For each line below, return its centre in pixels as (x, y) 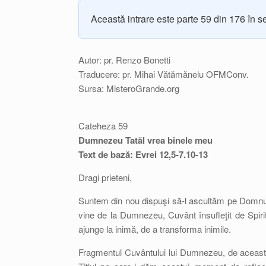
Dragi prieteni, (105, 177)
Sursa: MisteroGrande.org (129, 88)
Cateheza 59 (103, 126)
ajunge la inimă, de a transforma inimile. (155, 229)
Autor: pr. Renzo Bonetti (124, 60)
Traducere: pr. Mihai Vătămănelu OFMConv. (164, 74)
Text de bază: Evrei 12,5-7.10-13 (143, 154)
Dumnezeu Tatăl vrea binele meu (145, 140)
